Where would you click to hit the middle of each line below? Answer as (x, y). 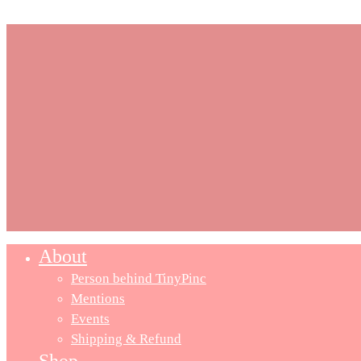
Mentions (98, 299)
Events (90, 319)
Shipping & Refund (126, 339)
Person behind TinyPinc (139, 279)
